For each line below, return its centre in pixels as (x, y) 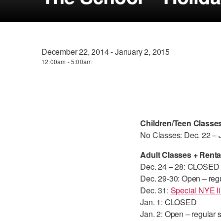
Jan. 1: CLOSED (168, 202)
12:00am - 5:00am (67, 61)
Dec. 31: (155, 190)
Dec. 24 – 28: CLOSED (180, 166)
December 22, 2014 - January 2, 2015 (106, 52)
